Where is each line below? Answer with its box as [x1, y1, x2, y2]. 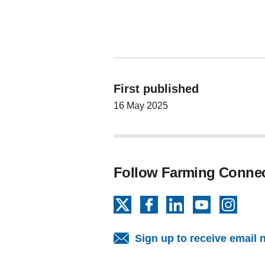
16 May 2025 [114, 100, 168, 111]
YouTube [210, 196, 254, 208]
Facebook [157, 196, 206, 208]
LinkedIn [183, 196, 227, 208]
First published [114, 82, 199, 95]
